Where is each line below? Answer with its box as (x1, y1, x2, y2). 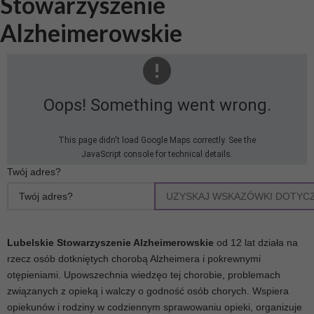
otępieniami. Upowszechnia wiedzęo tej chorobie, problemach (7, 269, 280, 281)
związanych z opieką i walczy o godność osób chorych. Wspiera (7, 285, 289, 297)
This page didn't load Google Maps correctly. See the (58, 135, 256, 146)
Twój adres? (7, 166, 61, 178)
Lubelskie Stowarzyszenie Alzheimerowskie (7, 237, 214, 249)
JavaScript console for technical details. (81, 149, 233, 160)
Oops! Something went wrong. (43, 95, 271, 116)
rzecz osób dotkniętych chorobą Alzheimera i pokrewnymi (7, 253, 261, 265)
